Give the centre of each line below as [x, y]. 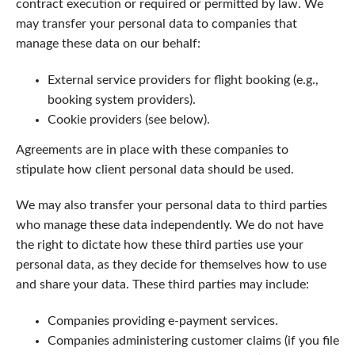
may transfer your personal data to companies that [157, 23]
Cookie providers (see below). [129, 119]
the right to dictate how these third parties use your [160, 245]
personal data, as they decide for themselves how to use [171, 265]
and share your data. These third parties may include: [162, 285]
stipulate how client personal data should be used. [155, 169]
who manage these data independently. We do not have [170, 225]
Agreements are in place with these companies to [152, 149]
